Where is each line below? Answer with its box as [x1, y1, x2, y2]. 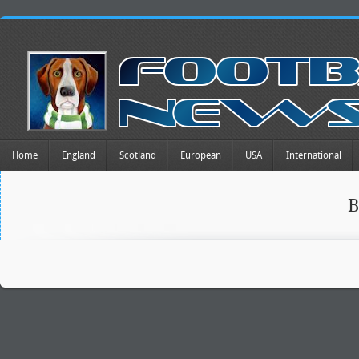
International [286, 149, 341, 161]
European [180, 149, 221, 161]
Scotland [119, 149, 156, 161]
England [62, 149, 95, 161]
